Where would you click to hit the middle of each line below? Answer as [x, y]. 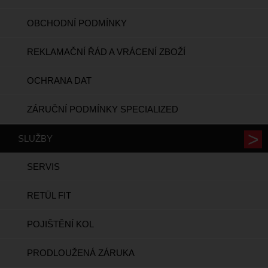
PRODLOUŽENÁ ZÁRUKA [81, 253]
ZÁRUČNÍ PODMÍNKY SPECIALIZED [103, 109]
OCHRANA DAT [59, 81]
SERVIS [43, 167]
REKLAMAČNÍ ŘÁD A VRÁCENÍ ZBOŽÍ [106, 52]
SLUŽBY [35, 139]
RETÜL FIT [49, 196]
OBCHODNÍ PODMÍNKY [77, 23]
